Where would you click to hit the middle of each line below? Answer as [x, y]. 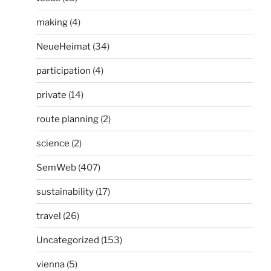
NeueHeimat [64, 46]
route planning [67, 119]
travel [49, 216]
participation [64, 70]
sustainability [65, 191]
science [53, 143]
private [51, 95]
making [52, 22]
